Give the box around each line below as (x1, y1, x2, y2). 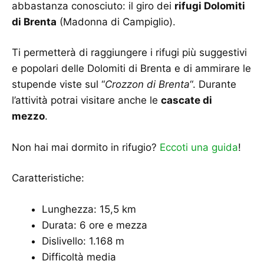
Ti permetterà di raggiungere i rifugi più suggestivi (12, 47, 247, 59)
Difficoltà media (42, 250, 116, 263)
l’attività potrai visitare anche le (12, 94, 161, 107)
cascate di (161, 94, 212, 107)
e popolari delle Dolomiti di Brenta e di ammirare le (12, 62, 251, 75)
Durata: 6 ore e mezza (42, 219, 147, 231)
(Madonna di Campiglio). (57, 15, 176, 28)
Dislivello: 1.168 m (42, 235, 124, 247)
